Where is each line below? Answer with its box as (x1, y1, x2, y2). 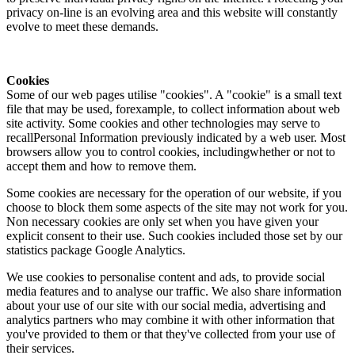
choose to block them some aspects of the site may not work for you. (6, 200, 348, 215)
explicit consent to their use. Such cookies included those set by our (6, 229, 342, 243)
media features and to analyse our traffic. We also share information (6, 284, 342, 299)
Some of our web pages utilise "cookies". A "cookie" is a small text (6, 88, 342, 102)
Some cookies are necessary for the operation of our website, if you (6, 186, 342, 200)
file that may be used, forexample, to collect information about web (6, 102, 340, 116)
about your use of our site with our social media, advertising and (6, 299, 326, 313)
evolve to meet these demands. (6, 20, 158, 34)
